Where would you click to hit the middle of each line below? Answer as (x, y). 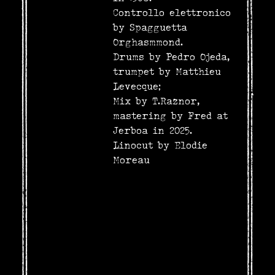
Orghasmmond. (148, 42)
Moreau (131, 160)
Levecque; (137, 86)
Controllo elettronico (172, 12)
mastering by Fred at (170, 115)
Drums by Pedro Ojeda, (171, 56)
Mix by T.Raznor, (156, 101)
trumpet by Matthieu (167, 71)
